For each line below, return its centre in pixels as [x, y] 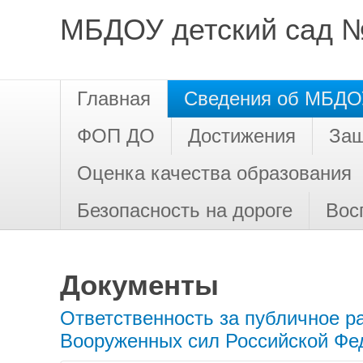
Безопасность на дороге [185, 210]
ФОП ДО [116, 136]
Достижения [242, 136]
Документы [139, 285]
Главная [114, 98]
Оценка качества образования [214, 173]
